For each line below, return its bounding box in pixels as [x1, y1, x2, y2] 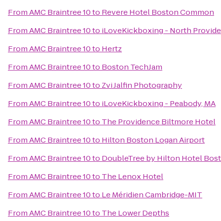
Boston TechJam [102, 62, 162, 72]
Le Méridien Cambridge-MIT [102, 189, 202, 200]
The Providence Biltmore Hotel [102, 116, 216, 127]
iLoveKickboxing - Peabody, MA [102, 98, 216, 109]
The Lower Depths [102, 208, 169, 218]
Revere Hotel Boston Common [102, 7, 214, 17]
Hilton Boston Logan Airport [102, 135, 205, 145]
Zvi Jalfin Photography [102, 80, 182, 90]
